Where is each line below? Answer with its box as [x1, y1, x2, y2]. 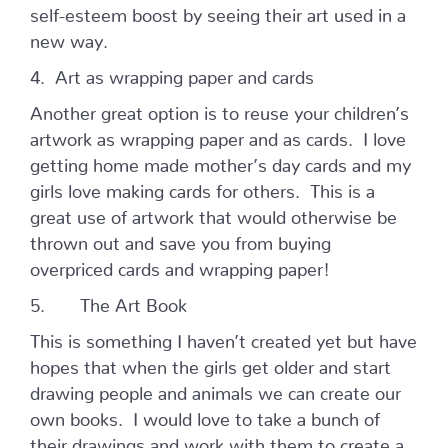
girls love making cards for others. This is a [30, 180, 375, 194]
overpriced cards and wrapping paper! [30, 258, 330, 272]
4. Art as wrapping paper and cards [30, 66, 314, 80]
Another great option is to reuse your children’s [30, 102, 409, 116]
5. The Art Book [30, 294, 187, 308]
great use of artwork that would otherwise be [30, 206, 397, 220]
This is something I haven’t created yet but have [30, 330, 417, 344]
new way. [30, 30, 108, 44]
